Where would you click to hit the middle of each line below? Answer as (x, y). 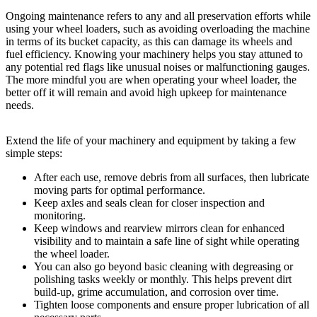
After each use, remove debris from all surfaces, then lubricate (172, 177)
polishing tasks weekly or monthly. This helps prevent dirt (163, 279)
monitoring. (60, 215)
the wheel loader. (72, 253)
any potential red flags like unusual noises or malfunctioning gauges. (158, 67)
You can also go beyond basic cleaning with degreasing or (163, 266)
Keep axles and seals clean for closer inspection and (149, 202)
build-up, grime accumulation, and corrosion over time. (156, 292)
